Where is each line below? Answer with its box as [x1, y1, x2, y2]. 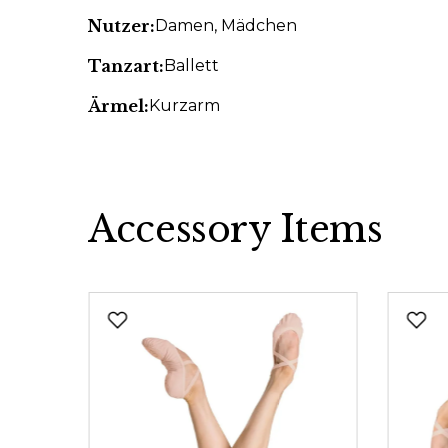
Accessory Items [88, 207, 383, 252]
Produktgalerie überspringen [87, 293, 326, 312]
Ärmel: [88, 96, 149, 116]
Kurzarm [149, 96, 220, 115]
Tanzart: [88, 56, 164, 76]
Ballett [164, 56, 219, 75]
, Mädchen [214, 16, 297, 35]
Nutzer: [88, 16, 155, 36]
